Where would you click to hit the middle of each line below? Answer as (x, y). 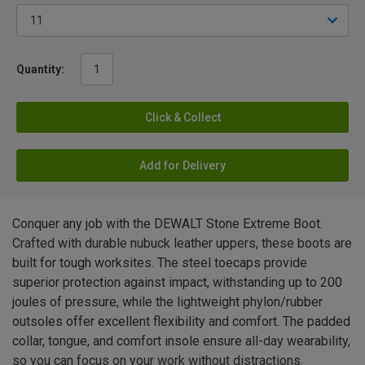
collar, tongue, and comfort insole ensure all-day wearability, (181, 341)
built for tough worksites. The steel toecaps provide (160, 263)
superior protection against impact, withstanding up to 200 (177, 283)
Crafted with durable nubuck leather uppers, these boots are (182, 244)
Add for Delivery (182, 166)
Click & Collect (182, 118)
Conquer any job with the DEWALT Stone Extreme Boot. (167, 224)
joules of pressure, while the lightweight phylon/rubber (167, 302)
